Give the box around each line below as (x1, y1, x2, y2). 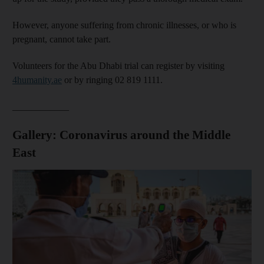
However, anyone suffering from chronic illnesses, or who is (12, 19, 236, 30)
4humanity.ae (12, 74, 62, 85)
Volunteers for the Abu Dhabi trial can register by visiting (12, 60, 225, 71)
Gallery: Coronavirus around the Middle (12, 127, 230, 142)
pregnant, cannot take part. (12, 34, 111, 44)
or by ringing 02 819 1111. (62, 74, 163, 85)
